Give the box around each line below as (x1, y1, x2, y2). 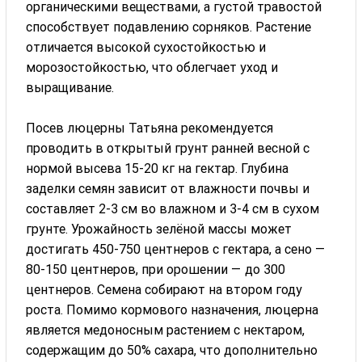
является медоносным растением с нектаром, (26, 322, 305, 338)
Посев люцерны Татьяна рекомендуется (26, 120, 274, 136)
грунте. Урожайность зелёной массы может (26, 221, 293, 237)
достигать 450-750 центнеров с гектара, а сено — (26, 241, 326, 257)
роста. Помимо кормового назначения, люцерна (26, 301, 319, 318)
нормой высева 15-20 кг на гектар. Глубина (26, 160, 289, 176)
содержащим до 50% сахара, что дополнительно (26, 342, 318, 358)
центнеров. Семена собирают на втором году (26, 281, 303, 297)
